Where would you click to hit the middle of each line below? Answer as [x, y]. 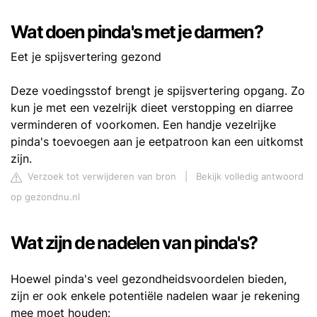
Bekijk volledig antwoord [250, 177]
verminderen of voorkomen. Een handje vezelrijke [143, 125]
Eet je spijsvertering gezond [86, 57]
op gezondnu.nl [45, 197]
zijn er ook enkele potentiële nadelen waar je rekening [155, 296]
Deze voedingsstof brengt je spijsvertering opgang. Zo [158, 91]
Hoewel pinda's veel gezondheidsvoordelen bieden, [149, 279]
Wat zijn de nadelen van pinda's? [134, 243]
